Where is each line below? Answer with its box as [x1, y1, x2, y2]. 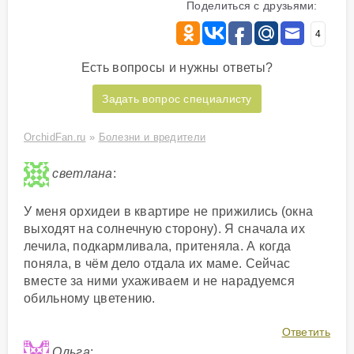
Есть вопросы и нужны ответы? [81, 61, 273, 75]
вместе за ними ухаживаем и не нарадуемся [24, 274, 295, 288]
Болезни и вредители [98, 131, 206, 144]
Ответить [281, 326, 330, 339]
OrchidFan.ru [24, 131, 86, 144]
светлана [52, 167, 113, 181]
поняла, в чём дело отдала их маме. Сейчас [24, 257, 291, 271]
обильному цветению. [24, 292, 156, 306]
